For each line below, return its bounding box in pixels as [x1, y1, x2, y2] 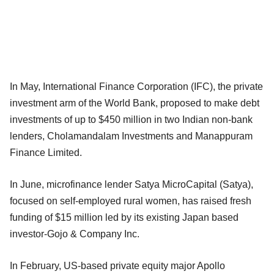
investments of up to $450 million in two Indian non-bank [10, 114, 253, 125]
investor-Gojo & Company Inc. [10, 228, 142, 239]
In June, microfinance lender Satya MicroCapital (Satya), [10, 179, 253, 190]
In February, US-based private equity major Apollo [10, 260, 225, 271]
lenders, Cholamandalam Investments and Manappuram [10, 130, 253, 141]
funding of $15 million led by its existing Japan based [10, 212, 239, 223]
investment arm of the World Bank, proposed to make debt [10, 97, 259, 108]
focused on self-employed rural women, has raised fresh [10, 195, 251, 206]
